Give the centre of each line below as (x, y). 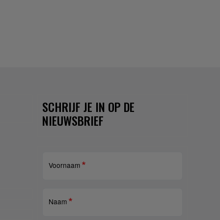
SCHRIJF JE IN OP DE (88, 107)
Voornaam (64, 165)
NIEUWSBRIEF (73, 121)
